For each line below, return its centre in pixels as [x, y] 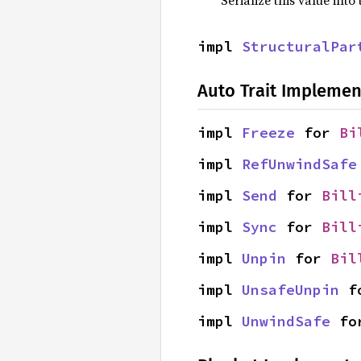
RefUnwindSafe [299, 164]
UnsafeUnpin [290, 289]
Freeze [268, 132]
